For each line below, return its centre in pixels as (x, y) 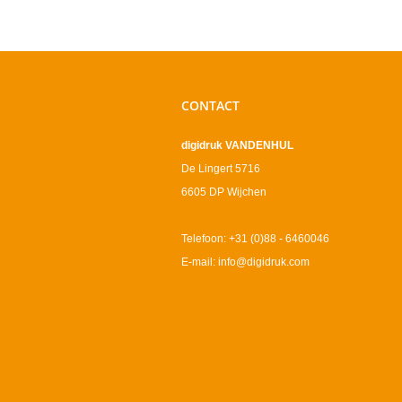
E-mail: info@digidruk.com (245, 262)
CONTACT (210, 106)
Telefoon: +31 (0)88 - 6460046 (255, 239)
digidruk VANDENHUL (237, 146)
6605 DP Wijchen (224, 192)
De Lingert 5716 (221, 169)
